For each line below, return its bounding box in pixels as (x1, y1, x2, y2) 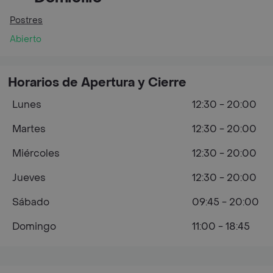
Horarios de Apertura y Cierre (8, 75, 186, 91)
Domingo (12, 220, 56, 233)
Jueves (12, 171, 46, 184)
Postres (10, 15, 43, 26)
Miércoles (12, 147, 60, 160)
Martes (12, 122, 46, 135)
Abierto (10, 34, 41, 45)
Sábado (12, 196, 49, 208)
